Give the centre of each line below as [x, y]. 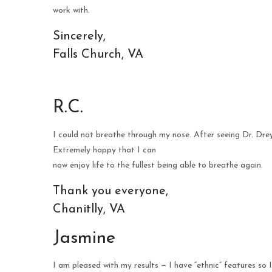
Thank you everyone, [110, 191]
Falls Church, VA [98, 55]
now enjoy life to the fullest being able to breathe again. [158, 165]
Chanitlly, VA [89, 209]
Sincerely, [79, 36]
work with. [71, 11]
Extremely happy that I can [104, 150]
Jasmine [84, 238]
